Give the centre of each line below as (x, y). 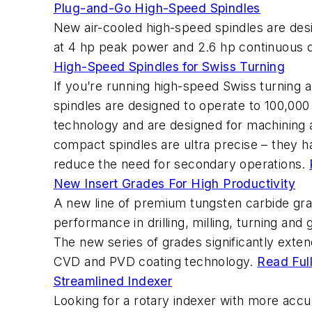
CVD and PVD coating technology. (155, 262)
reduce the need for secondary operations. (181, 164)
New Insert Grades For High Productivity (174, 184)
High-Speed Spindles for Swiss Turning (169, 67)
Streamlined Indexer (113, 281)
